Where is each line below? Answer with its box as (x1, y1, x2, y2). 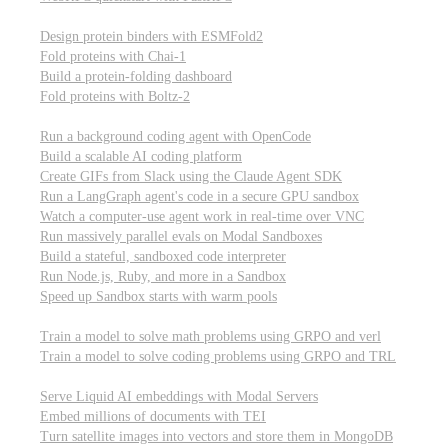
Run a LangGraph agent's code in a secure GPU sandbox (40, 189, 359, 204)
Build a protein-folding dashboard (40, 69, 232, 84)
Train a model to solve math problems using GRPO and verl (40, 329, 381, 344)
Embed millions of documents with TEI (40, 409, 266, 424)
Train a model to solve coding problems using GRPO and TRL (40, 349, 396, 364)
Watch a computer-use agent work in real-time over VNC (40, 209, 364, 224)
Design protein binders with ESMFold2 (40, 29, 263, 44)
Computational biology (24, 9, 154, 24)
